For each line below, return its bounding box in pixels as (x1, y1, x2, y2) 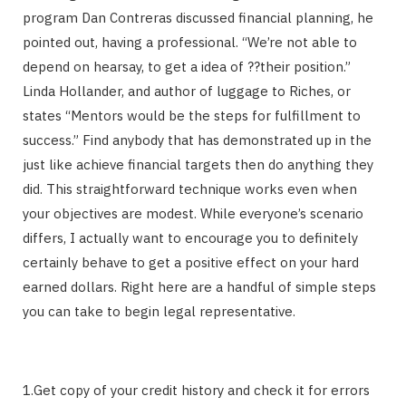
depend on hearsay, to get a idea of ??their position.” (23, 57, 351, 75)
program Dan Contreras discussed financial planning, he (23, 8, 373, 26)
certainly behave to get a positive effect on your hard (23, 253, 359, 271)
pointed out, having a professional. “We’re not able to (23, 33, 357, 51)
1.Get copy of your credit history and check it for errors (23, 381, 370, 399)
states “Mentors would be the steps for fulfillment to (23, 106, 361, 124)
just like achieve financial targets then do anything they (23, 155, 373, 173)
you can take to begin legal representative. (23, 302, 295, 320)
